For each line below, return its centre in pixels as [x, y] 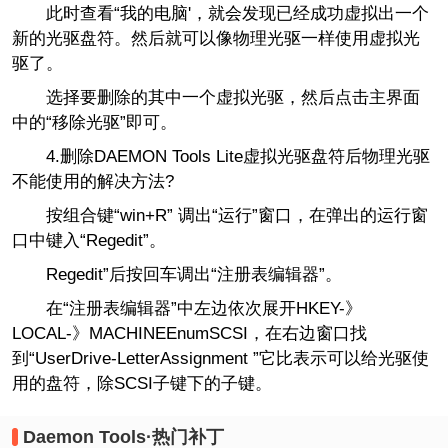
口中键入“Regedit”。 [88, 240]
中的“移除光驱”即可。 [94, 122]
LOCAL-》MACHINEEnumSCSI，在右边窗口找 [189, 333]
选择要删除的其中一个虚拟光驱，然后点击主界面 [215, 97]
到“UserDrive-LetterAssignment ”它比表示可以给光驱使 [220, 358]
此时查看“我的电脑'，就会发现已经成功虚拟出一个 [220, 13]
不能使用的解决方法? [92, 181]
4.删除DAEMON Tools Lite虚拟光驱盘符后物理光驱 [237, 156]
